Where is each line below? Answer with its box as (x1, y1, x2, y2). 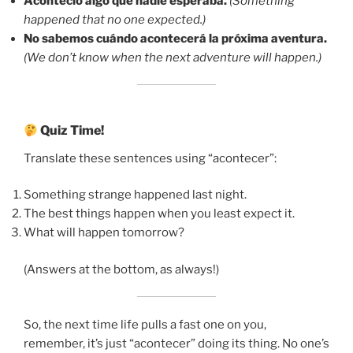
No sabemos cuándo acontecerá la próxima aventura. (24, 31, 327, 46)
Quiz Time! (38, 122, 105, 138)
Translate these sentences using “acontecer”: (24, 150, 277, 165)
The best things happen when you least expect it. (24, 206, 295, 221)
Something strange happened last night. (24, 188, 247, 203)
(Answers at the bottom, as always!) (24, 262, 219, 277)
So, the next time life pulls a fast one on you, (24, 317, 266, 332)
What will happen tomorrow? (24, 225, 184, 240)
